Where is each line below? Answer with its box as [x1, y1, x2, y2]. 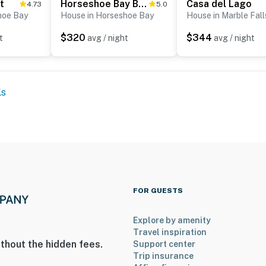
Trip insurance [133, 251, 194, 261]
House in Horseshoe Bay [61, 11, 154, 21]
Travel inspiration [133, 227, 207, 237]
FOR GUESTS [133, 186, 183, 195]
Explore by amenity [133, 216, 211, 226]
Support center [133, 239, 195, 249]
